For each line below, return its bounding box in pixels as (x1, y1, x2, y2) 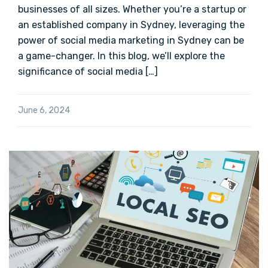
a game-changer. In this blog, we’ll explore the (18, 50, 225, 62)
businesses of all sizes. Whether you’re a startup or (18, 4, 246, 16)
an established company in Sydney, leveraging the (18, 19, 245, 31)
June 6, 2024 (18, 105, 70, 116)
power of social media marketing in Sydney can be (18, 35, 244, 47)
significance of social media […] (18, 66, 158, 78)
